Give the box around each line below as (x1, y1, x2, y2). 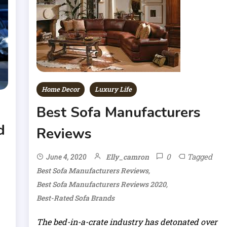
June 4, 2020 (46, 153, 87, 162)
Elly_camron (106, 152, 149, 162)
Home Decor (42, 85, 80, 94)
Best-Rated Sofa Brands (36, 193, 115, 203)
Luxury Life (95, 85, 132, 94)
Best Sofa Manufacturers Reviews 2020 (36, 179, 167, 190)
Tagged (187, 152, 213, 162)
